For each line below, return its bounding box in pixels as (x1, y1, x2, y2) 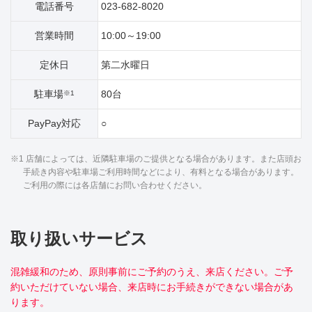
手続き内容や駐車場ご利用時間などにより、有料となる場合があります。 (23, 167, 299, 177)
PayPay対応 (28, 118, 81, 129)
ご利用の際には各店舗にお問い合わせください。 (23, 180, 207, 190)
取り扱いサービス (10, 229, 148, 248)
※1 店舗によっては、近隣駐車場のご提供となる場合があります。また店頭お (10, 154, 302, 164)
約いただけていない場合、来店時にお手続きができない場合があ (10, 281, 293, 292)
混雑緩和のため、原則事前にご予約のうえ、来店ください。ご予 (10, 266, 293, 277)
